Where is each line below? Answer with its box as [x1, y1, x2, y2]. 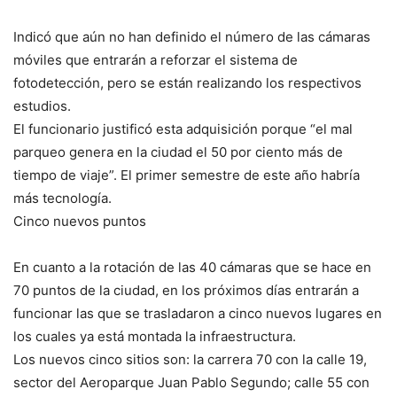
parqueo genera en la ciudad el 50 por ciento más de [13, 144, 343, 161]
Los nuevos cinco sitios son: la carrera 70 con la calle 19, [13, 351, 367, 369]
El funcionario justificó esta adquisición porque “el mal [13, 121, 353, 138]
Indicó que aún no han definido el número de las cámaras [13, 28, 370, 46]
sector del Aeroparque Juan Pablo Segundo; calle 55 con [13, 374, 370, 392]
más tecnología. [13, 190, 112, 207]
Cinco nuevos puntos [13, 213, 146, 230]
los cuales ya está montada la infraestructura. [13, 328, 296, 346]
